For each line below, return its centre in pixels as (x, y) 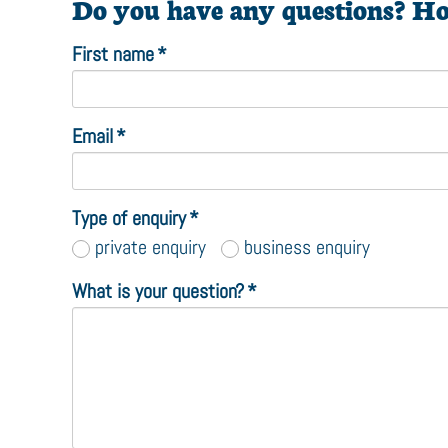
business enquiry (307, 247)
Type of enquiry (129, 218)
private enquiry (150, 247)
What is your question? (158, 291)
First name (113, 54)
